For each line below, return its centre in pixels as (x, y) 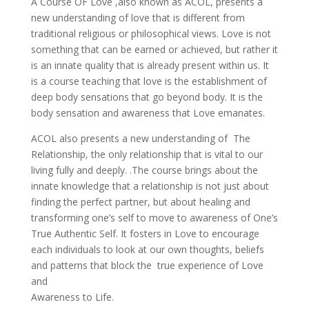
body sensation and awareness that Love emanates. (148, 112)
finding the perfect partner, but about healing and (140, 201)
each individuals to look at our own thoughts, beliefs (147, 249)
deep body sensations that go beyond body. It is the (147, 97)
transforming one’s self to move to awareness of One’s (154, 217)
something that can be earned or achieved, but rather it (154, 49)
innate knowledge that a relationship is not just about (150, 186)
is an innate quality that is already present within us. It (150, 65)
